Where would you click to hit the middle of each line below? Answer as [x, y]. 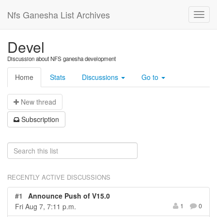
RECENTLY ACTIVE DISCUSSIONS [59, 177]
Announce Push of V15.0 [68, 196]
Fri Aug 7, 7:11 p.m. [46, 207]
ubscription [42, 119]
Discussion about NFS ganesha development [62, 59]
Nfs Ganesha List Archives [59, 15]
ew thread [41, 102]
